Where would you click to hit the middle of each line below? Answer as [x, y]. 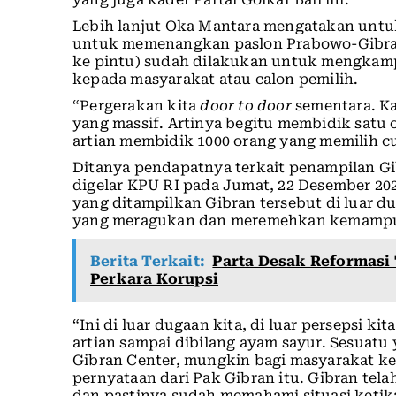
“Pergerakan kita [137, 106]
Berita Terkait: [148, 262]
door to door [248, 106]
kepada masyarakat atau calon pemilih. [216, 80]
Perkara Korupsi [154, 279]
